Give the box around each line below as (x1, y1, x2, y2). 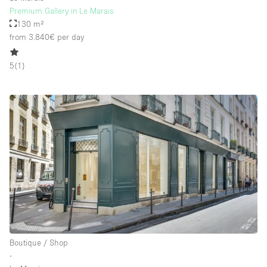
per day (55, 32, 84, 42)
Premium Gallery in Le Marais (10, 5, 114, 15)
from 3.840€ (10, 32, 55, 42)
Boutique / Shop (10, 237, 68, 247)
